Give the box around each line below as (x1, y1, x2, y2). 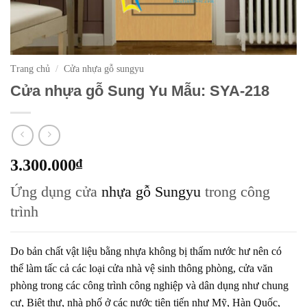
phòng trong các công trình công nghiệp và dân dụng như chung (10, 280, 288, 292)
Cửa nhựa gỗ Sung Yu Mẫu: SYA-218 (10, 82, 269, 99)
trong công (201, 183, 270, 201)
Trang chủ (10, 64, 50, 74)
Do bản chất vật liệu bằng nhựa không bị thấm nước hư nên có (10, 245, 282, 258)
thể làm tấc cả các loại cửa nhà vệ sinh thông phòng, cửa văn (10, 262, 273, 275)
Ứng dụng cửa (10, 183, 101, 201)
